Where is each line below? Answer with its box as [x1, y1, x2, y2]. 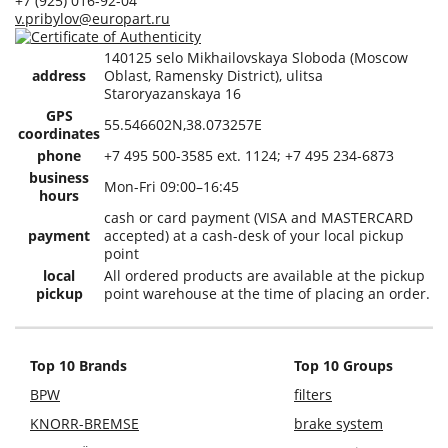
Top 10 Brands [30, 355, 127, 375]
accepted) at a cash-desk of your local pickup [104, 225, 404, 245]
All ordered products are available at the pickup [104, 265, 425, 285]
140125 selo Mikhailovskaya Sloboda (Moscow [104, 47, 408, 67]
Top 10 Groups [294, 355, 393, 375]
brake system [294, 413, 383, 433]
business [29, 167, 89, 187]
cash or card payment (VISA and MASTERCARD [104, 207, 413, 227]
